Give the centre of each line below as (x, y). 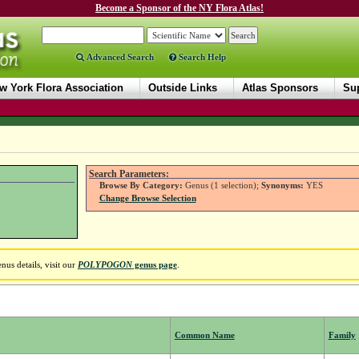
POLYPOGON (105, 265)
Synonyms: (282, 186)
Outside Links (183, 88)
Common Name (204, 335)
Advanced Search (119, 57)
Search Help (201, 57)
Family (342, 335)
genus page (154, 265)
